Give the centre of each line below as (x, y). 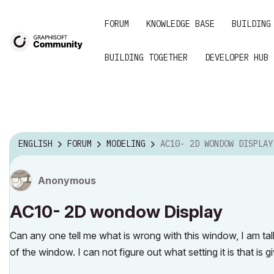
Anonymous (67, 180)
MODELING (126, 144)
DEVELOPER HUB (237, 57)
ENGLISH (35, 144)
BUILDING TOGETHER (146, 57)
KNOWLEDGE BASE (180, 24)
